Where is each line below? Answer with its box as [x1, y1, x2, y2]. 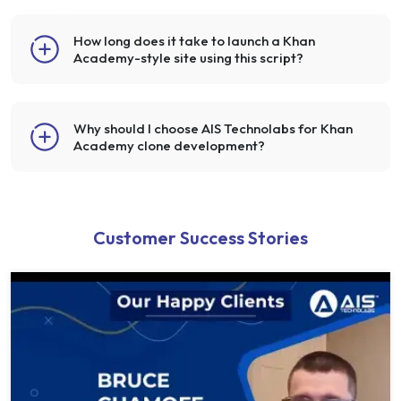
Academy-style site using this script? [73, 48, 303, 66]
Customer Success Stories [93, 226, 308, 249]
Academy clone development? [73, 136, 265, 154]
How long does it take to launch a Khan [73, 31, 315, 49]
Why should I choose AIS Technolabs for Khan [73, 119, 353, 137]
